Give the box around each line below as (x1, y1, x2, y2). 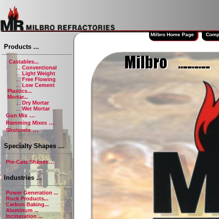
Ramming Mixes (6, 120, 47, 126)
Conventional (21, 65, 57, 70)
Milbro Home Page (142, 32, 196, 37)
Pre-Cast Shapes (6, 159, 48, 165)
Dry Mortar (22, 100, 49, 106)
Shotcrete (6, 127, 31, 133)
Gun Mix (6, 112, 27, 118)
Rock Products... (6, 196, 48, 201)
